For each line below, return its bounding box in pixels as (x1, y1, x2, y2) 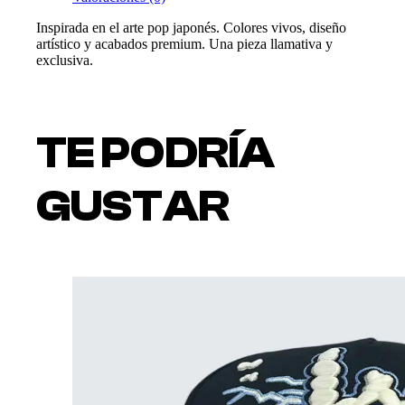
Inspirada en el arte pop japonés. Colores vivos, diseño (36, 19, 346, 35)
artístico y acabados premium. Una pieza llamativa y (36, 35, 333, 52)
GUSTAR (36, 181, 230, 231)
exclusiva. (36, 52, 93, 68)
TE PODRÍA (36, 127, 275, 178)
